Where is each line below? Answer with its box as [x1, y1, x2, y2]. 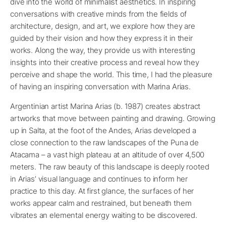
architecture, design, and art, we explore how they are [10, 21, 195, 31]
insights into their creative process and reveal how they [10, 58, 199, 68]
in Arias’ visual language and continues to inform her [10, 174, 188, 184]
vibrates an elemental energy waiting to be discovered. [10, 210, 197, 220]
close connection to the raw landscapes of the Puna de [10, 138, 199, 148]
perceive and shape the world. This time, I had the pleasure [10, 70, 213, 80]
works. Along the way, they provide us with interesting [10, 45, 195, 55]
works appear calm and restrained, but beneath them [10, 198, 192, 208]
